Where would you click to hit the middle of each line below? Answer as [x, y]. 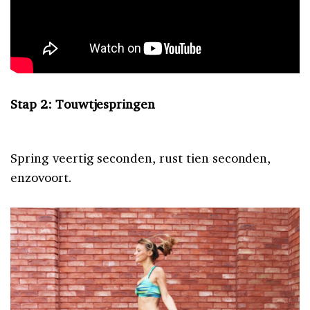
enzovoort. [41, 177]
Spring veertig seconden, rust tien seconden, [141, 157]
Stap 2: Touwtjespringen [83, 103]
